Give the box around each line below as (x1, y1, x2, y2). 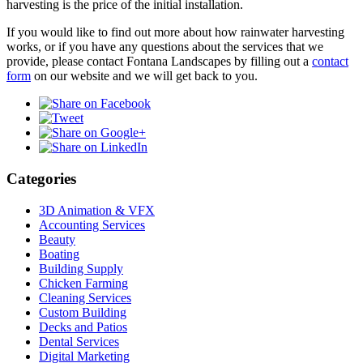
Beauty (39, 232, 75, 246)
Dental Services (39, 334, 119, 348)
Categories (6, 169, 76, 187)
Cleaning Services (39, 290, 131, 305)
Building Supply (39, 261, 123, 275)
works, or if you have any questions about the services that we (6, 40, 323, 54)
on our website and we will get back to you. (31, 69, 258, 83)
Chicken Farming (39, 275, 128, 290)
